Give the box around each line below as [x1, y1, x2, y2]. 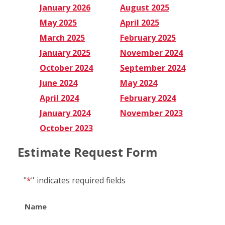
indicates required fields [37, 174, 126, 186]
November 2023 [120, 107, 183, 119]
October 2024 [40, 62, 93, 73]
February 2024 [120, 92, 176, 103]
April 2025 [120, 17, 159, 28]
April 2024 [40, 92, 79, 103]
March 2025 [40, 32, 85, 43]
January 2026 [40, 2, 90, 13]
